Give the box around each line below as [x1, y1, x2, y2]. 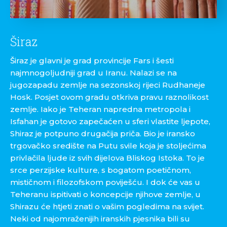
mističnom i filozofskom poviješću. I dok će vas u [10, 177, 200, 187]
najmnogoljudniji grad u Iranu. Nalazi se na [10, 68, 177, 78]
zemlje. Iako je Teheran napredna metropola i [10, 104, 191, 114]
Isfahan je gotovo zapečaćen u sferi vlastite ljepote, [10, 117, 210, 126]
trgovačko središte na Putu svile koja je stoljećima [10, 141, 206, 150]
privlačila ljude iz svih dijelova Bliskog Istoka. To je [10, 153, 205, 163]
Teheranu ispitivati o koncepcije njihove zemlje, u [10, 190, 201, 199]
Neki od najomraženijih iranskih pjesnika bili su [10, 214, 190, 223]
